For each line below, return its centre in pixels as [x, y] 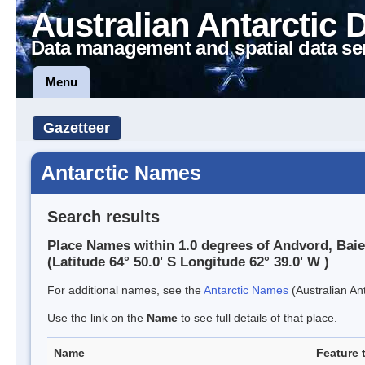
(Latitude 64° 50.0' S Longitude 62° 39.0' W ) [188, 262]
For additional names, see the [125, 290]
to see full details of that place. [257, 318]
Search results [103, 216]
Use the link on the [97, 318]
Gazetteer [77, 128]
